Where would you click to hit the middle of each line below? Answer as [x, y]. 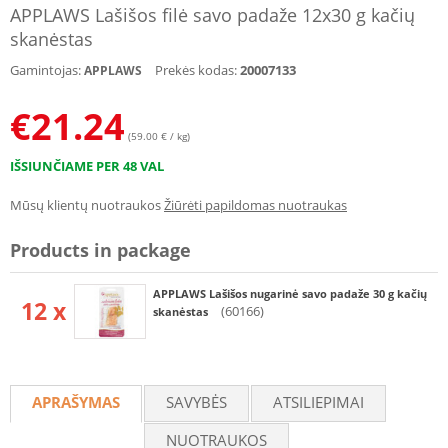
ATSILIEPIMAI [318, 402]
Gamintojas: [45, 70]
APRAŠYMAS [76, 402]
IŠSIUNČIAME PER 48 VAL [87, 166]
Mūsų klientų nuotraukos [85, 205]
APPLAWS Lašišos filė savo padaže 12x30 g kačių [212, 15]
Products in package [100, 250]
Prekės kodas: [196, 70]
